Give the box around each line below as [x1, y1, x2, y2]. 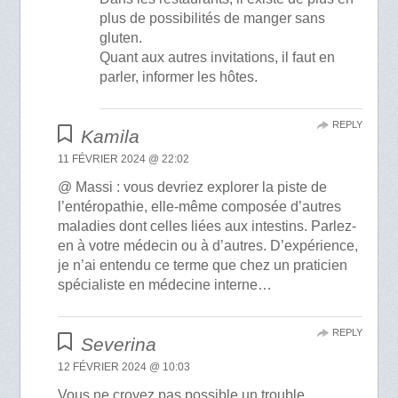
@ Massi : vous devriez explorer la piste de [58, 179, 328, 195]
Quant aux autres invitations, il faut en [99, 49, 335, 65]
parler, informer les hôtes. [99, 68, 258, 84]
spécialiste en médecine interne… [58, 276, 273, 292]
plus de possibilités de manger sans [99, 10, 325, 26]
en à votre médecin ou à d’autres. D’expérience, [58, 237, 359, 253]
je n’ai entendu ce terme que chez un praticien [58, 257, 348, 273]
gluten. [99, 29, 142, 45]
